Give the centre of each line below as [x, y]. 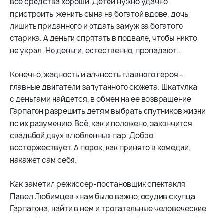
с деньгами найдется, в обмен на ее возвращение [100, 99]
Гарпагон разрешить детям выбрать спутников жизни [108, 111]
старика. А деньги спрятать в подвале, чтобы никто [103, 38]
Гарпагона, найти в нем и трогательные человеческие [108, 208]
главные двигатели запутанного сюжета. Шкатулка [103, 87]
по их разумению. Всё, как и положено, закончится [101, 123]
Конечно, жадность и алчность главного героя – [97, 74]
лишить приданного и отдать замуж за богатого [96, 26]
